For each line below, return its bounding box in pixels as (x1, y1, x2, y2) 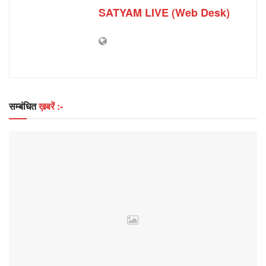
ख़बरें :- (39, 99, 63, 113)
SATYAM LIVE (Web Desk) (99, 5, 230, 21)
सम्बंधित (9, 99, 39, 113)
